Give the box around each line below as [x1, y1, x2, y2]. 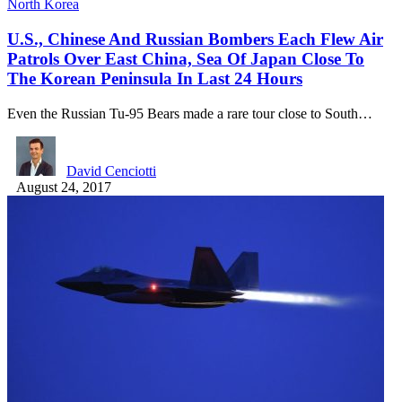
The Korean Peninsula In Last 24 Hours [7, 69, 302, 89]
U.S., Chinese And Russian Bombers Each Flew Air [7, 30, 383, 49]
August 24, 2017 [16, 179, 111, 195]
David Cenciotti [66, 162, 156, 179]
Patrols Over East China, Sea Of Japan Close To [7, 49, 364, 69]
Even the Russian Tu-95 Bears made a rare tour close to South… [7, 105, 372, 121]
